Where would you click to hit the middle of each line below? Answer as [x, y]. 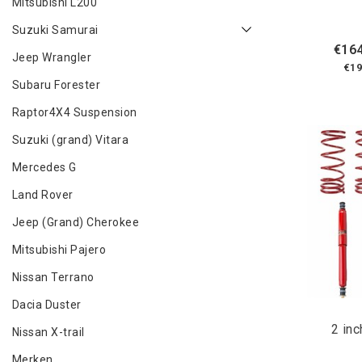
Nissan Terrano [53, 277]
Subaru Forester [57, 85]
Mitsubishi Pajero [59, 250]
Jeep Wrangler [52, 57]
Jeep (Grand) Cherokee [76, 222]
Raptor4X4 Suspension [75, 112]
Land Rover [43, 195]
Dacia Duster [47, 305]
